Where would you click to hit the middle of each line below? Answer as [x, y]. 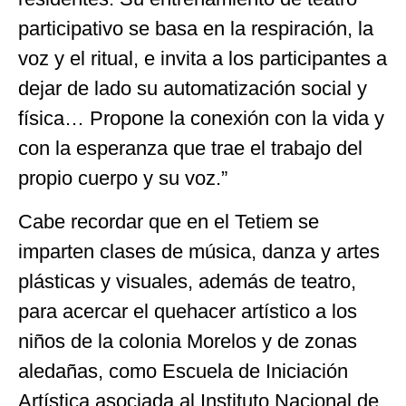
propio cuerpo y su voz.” [123, 179]
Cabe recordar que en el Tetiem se [169, 221]
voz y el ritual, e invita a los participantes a [203, 59]
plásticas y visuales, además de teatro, [187, 281]
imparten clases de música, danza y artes [199, 251]
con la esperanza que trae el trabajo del [190, 149]
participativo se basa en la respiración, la [196, 29]
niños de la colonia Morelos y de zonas [188, 341]
